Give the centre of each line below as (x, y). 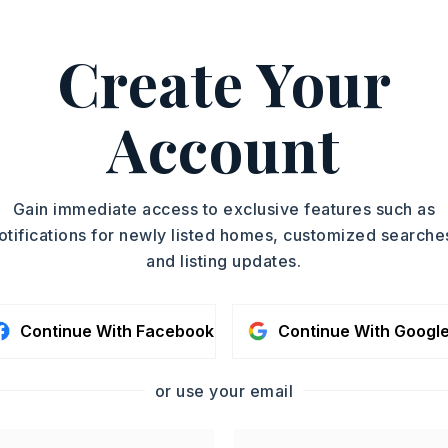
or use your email (223, 390)
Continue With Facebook (116, 330)
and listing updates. (224, 260)
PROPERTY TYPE (105, 34)
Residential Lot (104, 60)
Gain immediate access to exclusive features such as (223, 208)
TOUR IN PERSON (385, 77)
